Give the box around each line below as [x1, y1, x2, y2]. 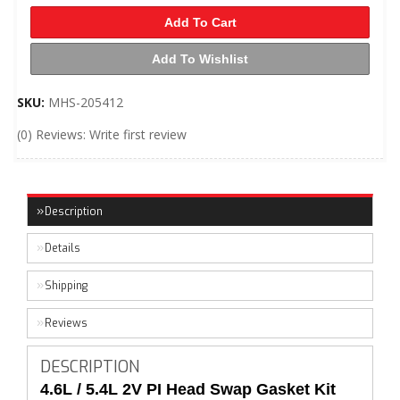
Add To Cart [163, 15, 237, 29]
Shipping [45, 279, 87, 293]
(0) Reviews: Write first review [17, 126, 187, 143]
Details [45, 241, 80, 255]
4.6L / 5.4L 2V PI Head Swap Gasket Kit [40, 380, 340, 398]
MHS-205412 [48, 94, 123, 111]
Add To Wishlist [152, 52, 248, 66]
